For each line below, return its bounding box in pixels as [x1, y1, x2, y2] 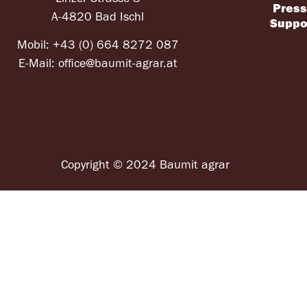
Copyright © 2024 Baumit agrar [61, 157, 230, 173]
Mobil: [16, 37, 53, 53]
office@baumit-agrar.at [58, 56, 177, 72]
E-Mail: [18, 56, 58, 72]
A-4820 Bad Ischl [51, 9, 145, 25]
